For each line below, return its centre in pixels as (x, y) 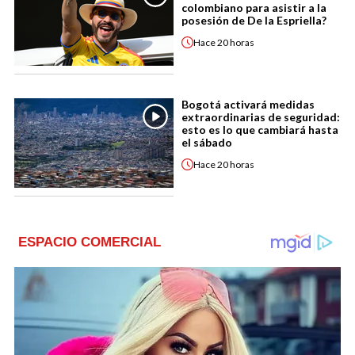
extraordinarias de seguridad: (261, 117)
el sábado (207, 143)
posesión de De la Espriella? (254, 21)
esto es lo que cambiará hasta (260, 130)
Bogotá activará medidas (248, 105)
